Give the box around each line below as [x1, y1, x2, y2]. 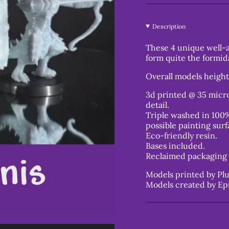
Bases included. [146, 141, 205, 151]
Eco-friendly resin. [146, 130, 217, 141]
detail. [146, 100, 169, 110]
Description [152, 22, 186, 30]
